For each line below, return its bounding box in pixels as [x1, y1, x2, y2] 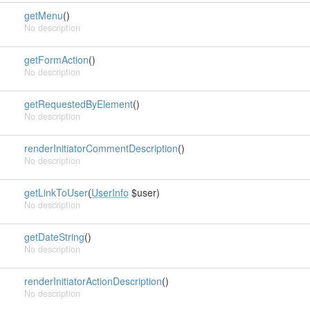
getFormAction [24, 53, 89, 66]
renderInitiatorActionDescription [24, 274, 162, 288]
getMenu [24, 8, 63, 22]
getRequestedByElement [24, 97, 133, 111]
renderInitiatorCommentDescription [24, 141, 178, 155]
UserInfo [91, 185, 129, 199]
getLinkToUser [24, 185, 88, 199]
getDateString [24, 230, 84, 244]
